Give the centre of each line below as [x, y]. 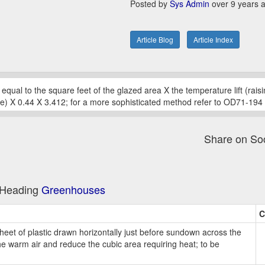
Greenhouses [73, 190]
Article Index [214, 40]
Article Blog [155, 40]
